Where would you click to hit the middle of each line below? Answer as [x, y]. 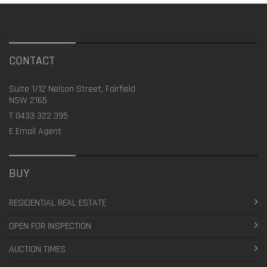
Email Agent [38, 131]
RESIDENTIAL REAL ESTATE [58, 203]
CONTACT [32, 61]
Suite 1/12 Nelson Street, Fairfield [72, 89]
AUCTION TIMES [37, 249]
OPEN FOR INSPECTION [50, 226]
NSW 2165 [28, 100]
